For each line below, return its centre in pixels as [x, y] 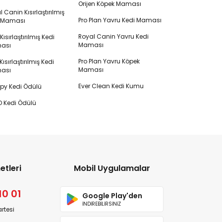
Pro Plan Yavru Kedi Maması [120, 20]
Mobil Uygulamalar [112, 168]
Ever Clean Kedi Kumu [111, 86]
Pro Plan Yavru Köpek [109, 61]
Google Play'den [112, 195]
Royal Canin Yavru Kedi [113, 36]
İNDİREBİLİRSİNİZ [102, 204]
